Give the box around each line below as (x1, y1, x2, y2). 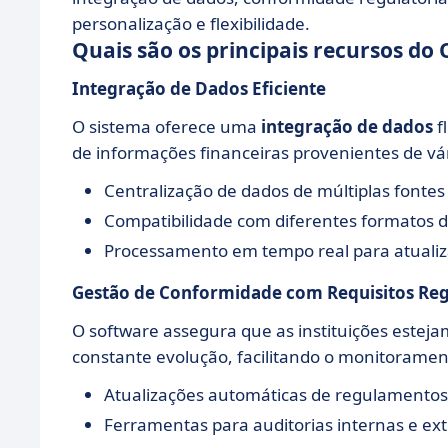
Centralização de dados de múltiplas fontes (104, 179, 445, 202)
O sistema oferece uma (72, 115, 261, 138)
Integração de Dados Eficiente (72, 77, 326, 100)
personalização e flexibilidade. (72, 12, 310, 35)
